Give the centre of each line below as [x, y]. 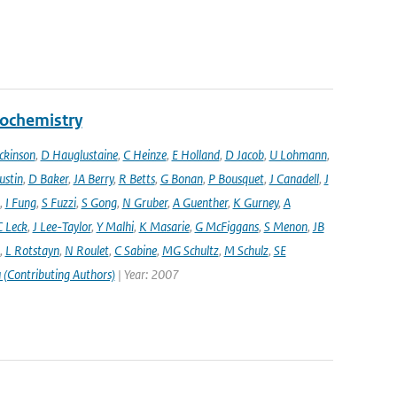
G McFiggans [226, 226]
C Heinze [144, 155]
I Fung [20, 202]
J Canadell [294, 179]
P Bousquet [236, 179]
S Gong [99, 202]
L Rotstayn [32, 250]
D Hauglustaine [79, 155]
